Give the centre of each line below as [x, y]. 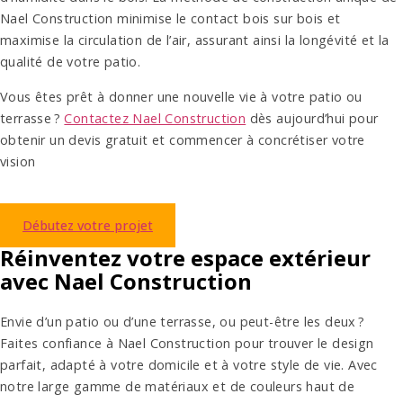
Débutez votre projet [88, 225]
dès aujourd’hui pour [312, 118]
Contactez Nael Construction [155, 118]
